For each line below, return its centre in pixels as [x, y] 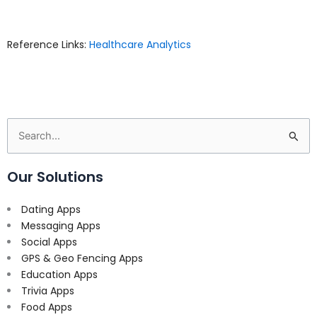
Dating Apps [51, 209]
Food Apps [47, 307]
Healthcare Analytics [140, 45]
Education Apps [59, 274]
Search [24, 136]
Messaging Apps [61, 225]
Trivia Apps [48, 290]
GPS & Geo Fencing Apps [82, 258]
